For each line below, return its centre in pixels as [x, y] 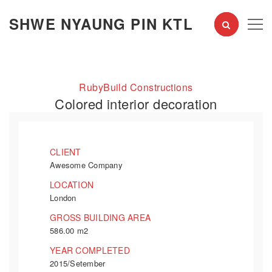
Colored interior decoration [136, 104]
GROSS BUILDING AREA [100, 217]
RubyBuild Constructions [136, 87]
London [63, 198]
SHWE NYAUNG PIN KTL [101, 24]
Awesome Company [86, 165]
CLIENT [66, 152]
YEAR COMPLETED [90, 250]
